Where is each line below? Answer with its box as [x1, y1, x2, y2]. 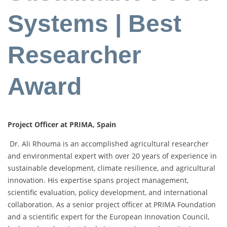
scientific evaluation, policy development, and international [8, 187, 208, 198]
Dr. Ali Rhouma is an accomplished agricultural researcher [8, 139, 209, 149]
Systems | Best [8, 10, 181, 37]
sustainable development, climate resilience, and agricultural [8, 163, 215, 173]
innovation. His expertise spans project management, [8, 175, 188, 185]
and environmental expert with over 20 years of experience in [8, 151, 217, 161]
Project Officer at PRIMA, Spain [8, 120, 116, 130]
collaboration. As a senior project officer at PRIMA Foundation [8, 200, 216, 210]
